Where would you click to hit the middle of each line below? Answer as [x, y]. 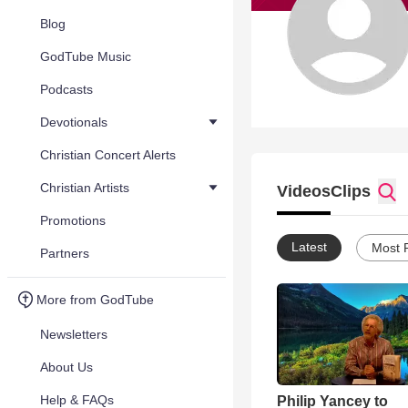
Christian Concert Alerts [108, 155]
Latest [309, 247]
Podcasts [66, 89]
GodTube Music [86, 56]
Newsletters [74, 334]
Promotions [73, 220]
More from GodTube [95, 300]
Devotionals [74, 122]
